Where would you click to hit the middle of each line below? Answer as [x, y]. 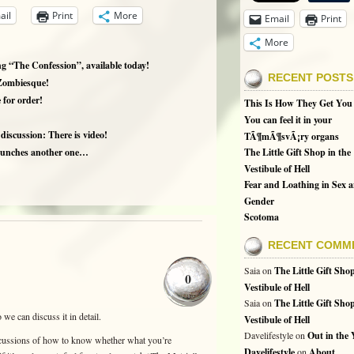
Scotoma [262, 217]
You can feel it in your [288, 120]
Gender [259, 201]
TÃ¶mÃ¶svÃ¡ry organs [292, 136]
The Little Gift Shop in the [298, 152]
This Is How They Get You [298, 103]
